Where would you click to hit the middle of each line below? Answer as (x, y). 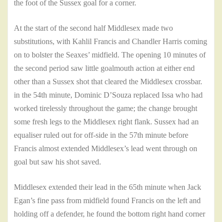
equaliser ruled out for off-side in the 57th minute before (101, 135)
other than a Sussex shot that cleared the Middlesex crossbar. (108, 82)
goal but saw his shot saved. (58, 162)
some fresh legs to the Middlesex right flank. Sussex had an (106, 122)
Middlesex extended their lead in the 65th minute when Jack (108, 187)
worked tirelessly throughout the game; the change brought (106, 109)
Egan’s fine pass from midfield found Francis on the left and (107, 201)
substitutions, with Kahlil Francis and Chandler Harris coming (111, 42)
